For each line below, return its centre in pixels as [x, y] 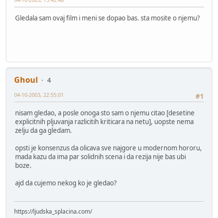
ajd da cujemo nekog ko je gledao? [66, 183]
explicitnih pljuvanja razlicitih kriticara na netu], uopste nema [104, 121]
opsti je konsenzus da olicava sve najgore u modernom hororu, [109, 148]
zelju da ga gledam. [44, 130]
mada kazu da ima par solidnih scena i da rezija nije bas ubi [100, 156]
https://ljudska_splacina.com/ [53, 212]
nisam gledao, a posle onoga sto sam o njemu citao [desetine [105, 113]
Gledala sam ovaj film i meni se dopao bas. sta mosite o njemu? [108, 18]
